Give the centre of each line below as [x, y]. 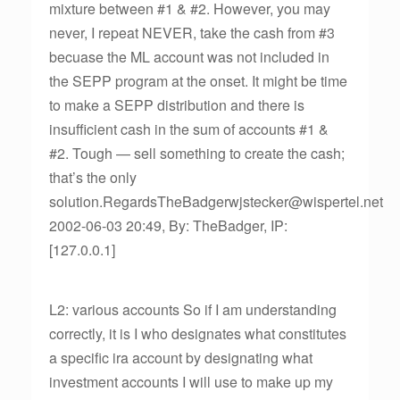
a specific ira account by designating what [181, 358]
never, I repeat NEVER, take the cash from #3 [192, 33]
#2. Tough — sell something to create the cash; [197, 153]
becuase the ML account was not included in [189, 57]
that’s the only [93, 177]
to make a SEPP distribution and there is [177, 105]
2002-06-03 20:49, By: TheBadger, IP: [168, 225]
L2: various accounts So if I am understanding [193, 309]
